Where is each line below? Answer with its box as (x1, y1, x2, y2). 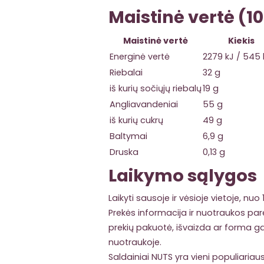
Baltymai (110, 130, 147, 143)
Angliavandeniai (110, 98, 178, 111)
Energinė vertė (110, 51, 170, 63)
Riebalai (110, 67, 143, 79)
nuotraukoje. (108, 236, 161, 249)
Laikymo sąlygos (108, 164, 257, 188)
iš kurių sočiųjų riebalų (110, 82, 202, 95)
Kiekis (228, 35, 255, 47)
